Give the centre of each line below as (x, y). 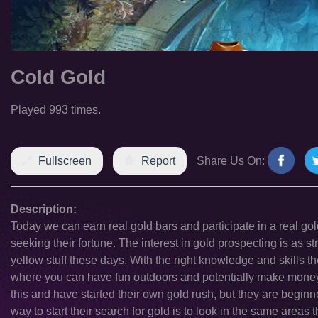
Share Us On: (231, 161)
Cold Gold (58, 77)
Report (158, 161)
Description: (44, 209)
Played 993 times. (56, 110)
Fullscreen (65, 161)
